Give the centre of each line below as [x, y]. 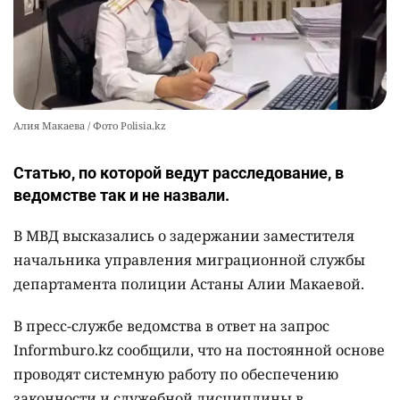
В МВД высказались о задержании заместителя [184, 236]
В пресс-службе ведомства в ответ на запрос [171, 326]
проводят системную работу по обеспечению [176, 375]
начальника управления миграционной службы [189, 260]
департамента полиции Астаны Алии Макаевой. [189, 284]
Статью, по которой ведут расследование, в [179, 173]
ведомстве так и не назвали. [121, 196]
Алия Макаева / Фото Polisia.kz [90, 126]
